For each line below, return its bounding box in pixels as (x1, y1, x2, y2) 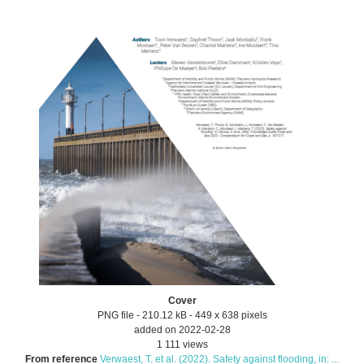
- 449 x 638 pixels (188, 309, 267, 321)
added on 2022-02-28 (133, 323, 231, 336)
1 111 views (156, 338, 208, 350)
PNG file (97, 309, 134, 321)
